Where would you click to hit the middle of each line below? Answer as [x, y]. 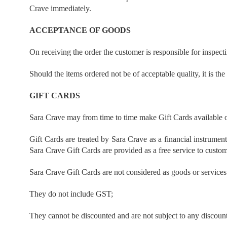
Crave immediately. [60, 8]
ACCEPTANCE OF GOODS [80, 30]
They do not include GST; [71, 194]
